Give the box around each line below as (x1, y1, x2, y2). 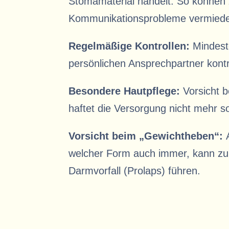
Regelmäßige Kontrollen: (68, 40, 193, 52)
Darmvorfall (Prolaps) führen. (68, 165, 201, 176)
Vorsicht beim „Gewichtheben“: (68, 130, 226, 142)
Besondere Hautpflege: (68, 85, 184, 97)
